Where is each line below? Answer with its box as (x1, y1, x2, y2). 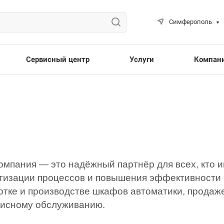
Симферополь (168, 18, 212, 25)
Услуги (129, 54, 154, 64)
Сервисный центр (25, 54, 89, 64)
